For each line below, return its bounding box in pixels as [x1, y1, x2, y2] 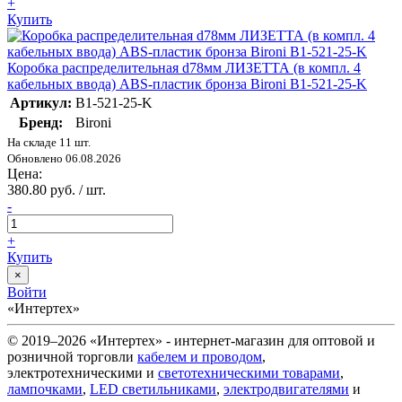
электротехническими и [7, 364, 158, 380]
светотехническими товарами [158, 364, 340, 380]
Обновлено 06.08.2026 [7, 151, 121, 165]
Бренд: [19, 114, 63, 130]
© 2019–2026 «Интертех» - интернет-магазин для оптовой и [7, 332, 375, 348]
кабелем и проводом [137, 348, 262, 364]
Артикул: [10, 94, 72, 110]
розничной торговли [7, 348, 137, 364]
